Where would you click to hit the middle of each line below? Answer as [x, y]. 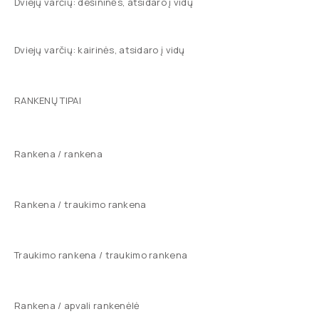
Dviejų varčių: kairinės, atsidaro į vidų [100, 49]
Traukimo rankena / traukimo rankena [101, 255]
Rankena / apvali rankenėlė [77, 305]
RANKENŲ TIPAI [48, 100]
